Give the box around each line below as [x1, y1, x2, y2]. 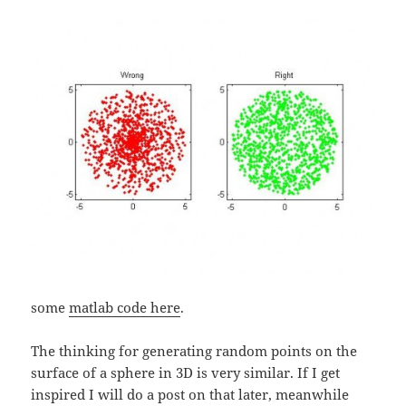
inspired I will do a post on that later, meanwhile [31, 384, 350, 403]
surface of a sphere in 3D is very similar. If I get [31, 362, 341, 382]
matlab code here [69, 297, 181, 316]
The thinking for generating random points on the [31, 341, 358, 360]
